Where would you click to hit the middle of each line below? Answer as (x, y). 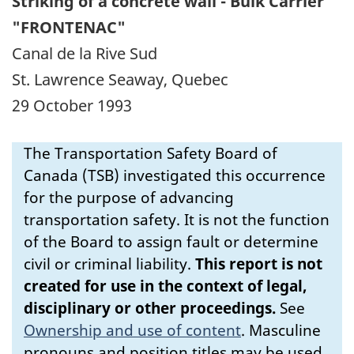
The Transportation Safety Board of (151, 153)
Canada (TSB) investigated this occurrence (175, 175)
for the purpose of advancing (129, 197)
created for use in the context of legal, (166, 286)
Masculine (285, 330)
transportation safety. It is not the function (177, 219)
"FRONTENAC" (69, 27)
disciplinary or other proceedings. (150, 308)
